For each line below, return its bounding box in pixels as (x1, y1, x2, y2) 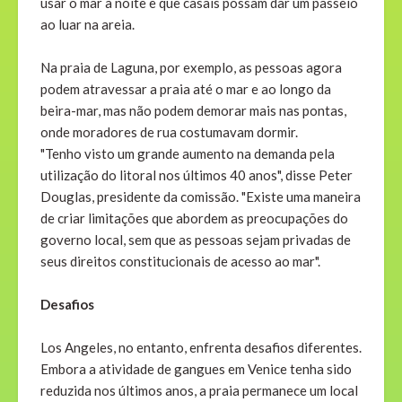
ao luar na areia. (40, 16, 135, 33)
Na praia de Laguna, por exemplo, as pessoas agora (40, 59, 342, 76)
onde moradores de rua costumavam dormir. (40, 124, 298, 141)
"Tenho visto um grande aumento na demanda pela (40, 145, 335, 162)
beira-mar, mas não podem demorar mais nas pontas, (40, 102, 346, 119)
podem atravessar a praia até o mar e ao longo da (40, 81, 331, 98)
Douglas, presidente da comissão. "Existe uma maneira (40, 188, 361, 205)
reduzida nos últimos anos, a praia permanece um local (40, 382, 358, 399)
